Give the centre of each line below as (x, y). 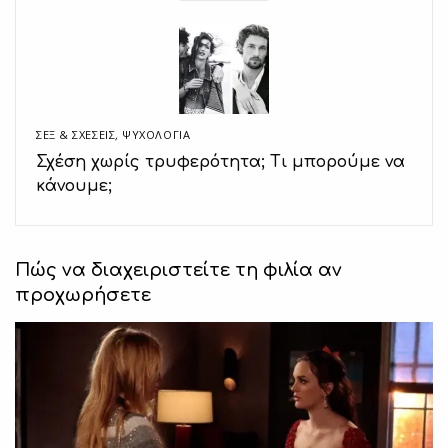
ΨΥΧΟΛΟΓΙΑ (156, 135)
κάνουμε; (74, 186)
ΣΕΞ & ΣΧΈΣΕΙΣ (76, 135)
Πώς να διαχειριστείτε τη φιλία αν (178, 270)
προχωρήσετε (83, 295)
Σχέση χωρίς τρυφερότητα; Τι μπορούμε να (220, 162)
